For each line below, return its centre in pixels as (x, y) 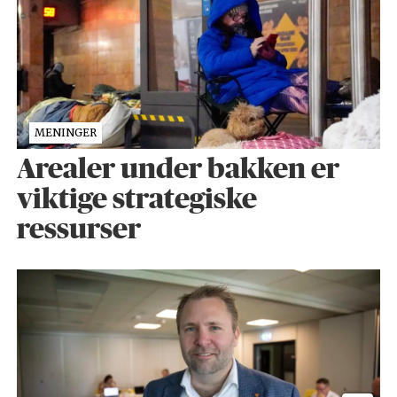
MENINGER (65, 133)
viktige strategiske (136, 199)
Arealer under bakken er (178, 169)
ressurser (78, 230)
